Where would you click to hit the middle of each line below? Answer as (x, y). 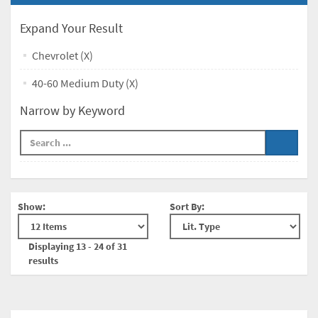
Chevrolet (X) (62, 55)
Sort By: (187, 207)
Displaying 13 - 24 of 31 (78, 246)
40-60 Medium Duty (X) (85, 83)
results (43, 261)
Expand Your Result (71, 28)
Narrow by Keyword (72, 110)
